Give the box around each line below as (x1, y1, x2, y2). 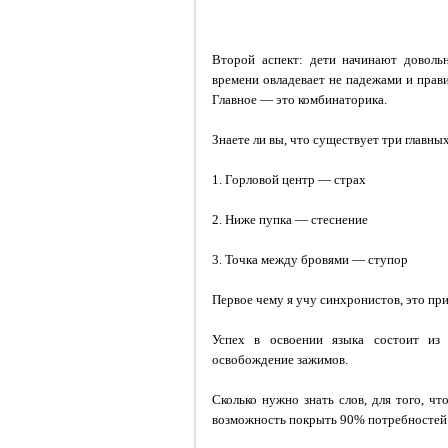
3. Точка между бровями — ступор (212, 252, 408, 267)
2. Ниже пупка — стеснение (212, 212, 368, 227)
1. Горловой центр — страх (212, 172, 366, 187)
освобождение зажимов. (212, 352, 348, 367)
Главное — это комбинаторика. (212, 92, 387, 107)
